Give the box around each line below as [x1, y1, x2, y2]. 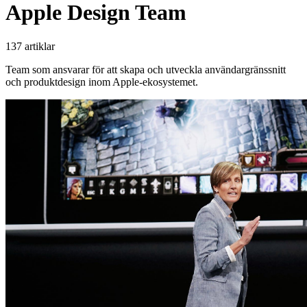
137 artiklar [5, 40, 55, 52]
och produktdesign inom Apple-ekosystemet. [5, 75, 198, 88]
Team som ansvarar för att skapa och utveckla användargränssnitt [5, 63, 286, 75]
